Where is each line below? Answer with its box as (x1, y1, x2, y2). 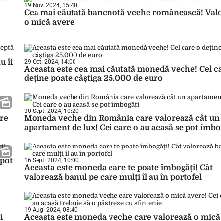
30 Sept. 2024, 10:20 (24, 108, 79, 114)
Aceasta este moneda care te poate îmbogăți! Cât (24, 163, 213, 172)
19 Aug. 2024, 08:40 (24, 206, 78, 213)
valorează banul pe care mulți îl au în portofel (24, 173, 202, 182)
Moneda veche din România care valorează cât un (24, 114, 220, 123)
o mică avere (24, 18, 74, 27)
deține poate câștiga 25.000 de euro (24, 74, 163, 83)
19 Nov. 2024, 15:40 (24, 2, 77, 9)
